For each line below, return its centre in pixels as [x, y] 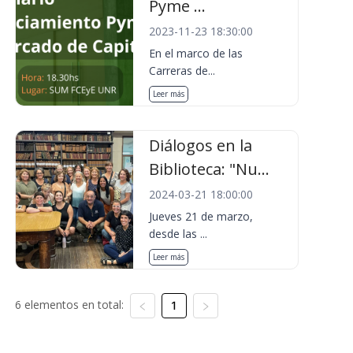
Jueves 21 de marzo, [201, 216]
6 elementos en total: [69, 305]
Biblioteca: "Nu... [210, 169]
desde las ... [178, 234]
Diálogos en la [201, 145]
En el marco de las [196, 53]
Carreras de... [182, 71]
